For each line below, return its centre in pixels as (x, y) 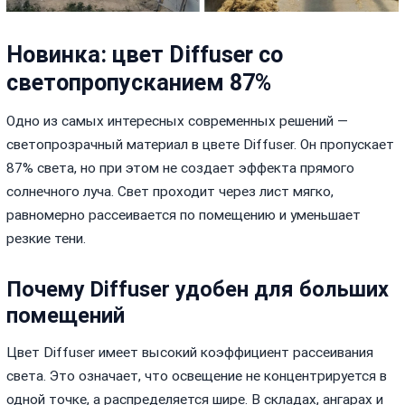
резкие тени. (47, 238)
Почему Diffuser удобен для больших (198, 290)
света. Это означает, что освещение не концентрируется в (197, 377)
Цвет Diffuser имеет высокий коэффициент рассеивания (190, 353)
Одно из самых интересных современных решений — (178, 121)
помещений (66, 316)
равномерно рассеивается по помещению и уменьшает (184, 215)
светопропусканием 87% (139, 82)
